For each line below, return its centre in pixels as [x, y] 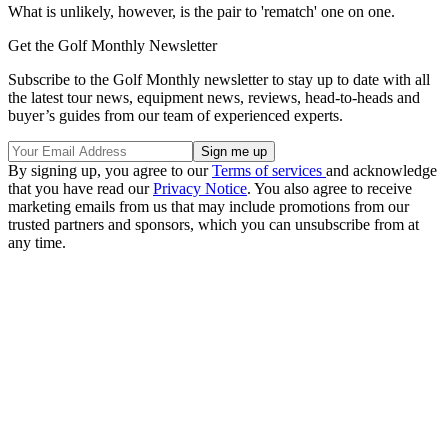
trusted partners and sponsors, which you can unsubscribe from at [213, 225]
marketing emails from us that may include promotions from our [208, 207]
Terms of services [269, 171]
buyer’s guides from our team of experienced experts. [175, 116]
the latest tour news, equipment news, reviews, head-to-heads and [214, 98]
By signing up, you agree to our [110, 171]
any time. [37, 243]
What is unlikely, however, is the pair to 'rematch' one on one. [201, 12]
